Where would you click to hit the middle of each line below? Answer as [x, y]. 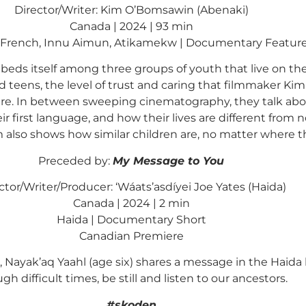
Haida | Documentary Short [131, 219]
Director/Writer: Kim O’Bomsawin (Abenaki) [131, 10]
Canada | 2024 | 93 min [131, 26]
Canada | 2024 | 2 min [131, 203]
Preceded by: [74, 161]
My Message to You [168, 161]
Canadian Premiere [131, 236]
